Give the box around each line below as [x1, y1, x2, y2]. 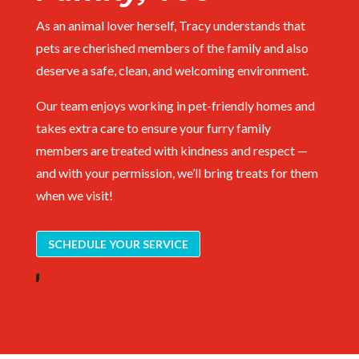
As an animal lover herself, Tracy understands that [35, 17, 305, 33]
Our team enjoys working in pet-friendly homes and [35, 97, 315, 113]
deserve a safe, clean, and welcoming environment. [35, 62, 309, 78]
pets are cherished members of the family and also [35, 39, 309, 55]
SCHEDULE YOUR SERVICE [47, 236, 188, 251]
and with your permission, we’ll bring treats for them [35, 164, 318, 180]
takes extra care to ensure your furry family [35, 119, 271, 135]
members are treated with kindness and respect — [35, 142, 308, 158]
